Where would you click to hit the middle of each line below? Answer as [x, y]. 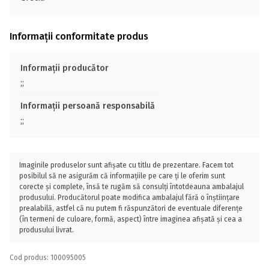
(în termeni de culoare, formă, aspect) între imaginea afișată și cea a [131, 219]
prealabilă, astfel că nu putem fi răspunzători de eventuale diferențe [131, 208]
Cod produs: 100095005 [48, 258]
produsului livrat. [47, 230]
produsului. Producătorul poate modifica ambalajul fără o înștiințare [129, 198]
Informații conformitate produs [79, 36]
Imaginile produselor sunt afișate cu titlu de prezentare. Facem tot [126, 165]
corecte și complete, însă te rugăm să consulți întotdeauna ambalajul [131, 187]
